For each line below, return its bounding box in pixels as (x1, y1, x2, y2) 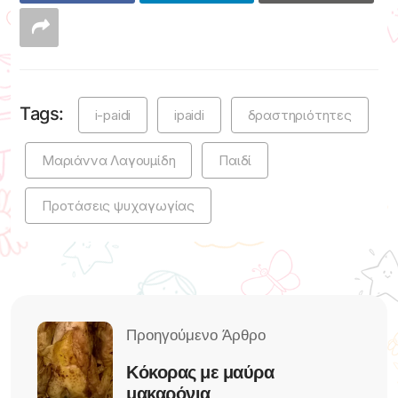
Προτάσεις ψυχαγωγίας (42, 197, 195, 215)
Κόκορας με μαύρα (126, 361, 274, 383)
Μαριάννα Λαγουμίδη (42, 152, 176, 170)
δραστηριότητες (247, 107, 352, 124)
